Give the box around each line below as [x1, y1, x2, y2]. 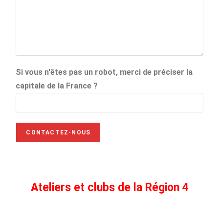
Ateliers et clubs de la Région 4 [30, 181, 189, 195]
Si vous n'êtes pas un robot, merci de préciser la [16, 67, 193, 77]
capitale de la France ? [16, 81, 98, 91]
